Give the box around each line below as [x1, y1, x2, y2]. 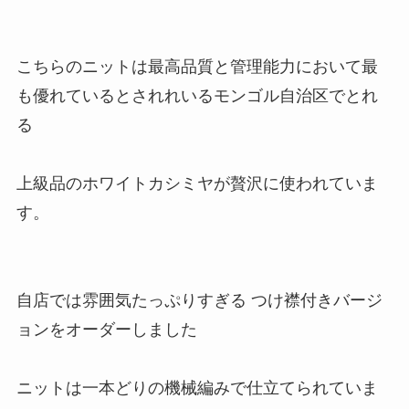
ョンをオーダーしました [16, 320, 197, 339]
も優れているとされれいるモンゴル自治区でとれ [16, 86, 378, 105]
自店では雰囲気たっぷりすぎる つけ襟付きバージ [16, 290, 383, 309]
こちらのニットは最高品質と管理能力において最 [16, 57, 378, 76]
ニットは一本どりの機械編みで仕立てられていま [16, 378, 378, 397]
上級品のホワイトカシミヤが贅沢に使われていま [16, 173, 378, 193]
